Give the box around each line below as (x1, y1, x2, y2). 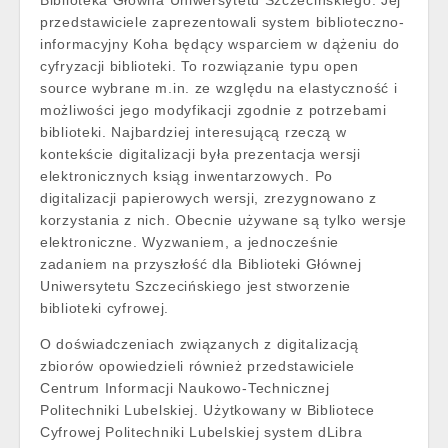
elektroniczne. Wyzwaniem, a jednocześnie (40, 234, 339, 250)
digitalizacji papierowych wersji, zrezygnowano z (40, 190, 377, 206)
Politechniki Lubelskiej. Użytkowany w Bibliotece (40, 402, 375, 418)
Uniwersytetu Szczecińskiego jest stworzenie (40, 278, 352, 294)
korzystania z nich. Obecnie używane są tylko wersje (40, 212, 407, 228)
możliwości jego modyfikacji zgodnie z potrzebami (40, 102, 387, 118)
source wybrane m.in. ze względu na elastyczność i (40, 80, 398, 96)
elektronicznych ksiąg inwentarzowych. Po (40, 168, 333, 184)
